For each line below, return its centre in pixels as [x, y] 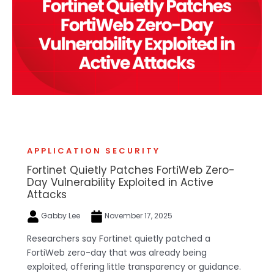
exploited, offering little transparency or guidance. [134, 266]
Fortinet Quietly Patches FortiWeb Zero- [131, 170]
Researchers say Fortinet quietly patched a [119, 238]
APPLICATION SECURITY [94, 150]
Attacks [47, 194]
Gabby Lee [61, 215]
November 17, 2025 [138, 215]
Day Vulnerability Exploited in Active [120, 182]
